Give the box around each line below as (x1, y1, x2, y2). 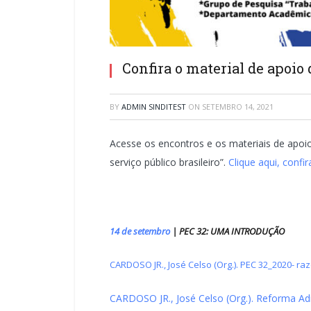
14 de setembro (110, 224, 170, 237)
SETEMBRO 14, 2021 (202, 101, 274, 112)
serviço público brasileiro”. (110, 155, 228, 169)
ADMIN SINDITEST (121, 101, 186, 112)
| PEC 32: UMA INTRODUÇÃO (170, 224, 285, 237)
